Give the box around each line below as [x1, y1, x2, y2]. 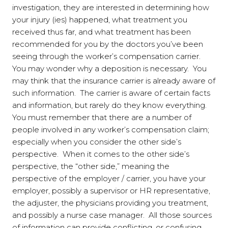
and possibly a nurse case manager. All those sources [12, 210, 212, 220]
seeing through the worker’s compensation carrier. [12, 51, 203, 62]
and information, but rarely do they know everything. [12, 100, 209, 110]
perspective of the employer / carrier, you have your [12, 174, 206, 184]
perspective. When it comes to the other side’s [12, 149, 189, 159]
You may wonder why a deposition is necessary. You [12, 64, 207, 74]
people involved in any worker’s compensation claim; [12, 125, 209, 135]
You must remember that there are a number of [12, 112, 191, 123]
